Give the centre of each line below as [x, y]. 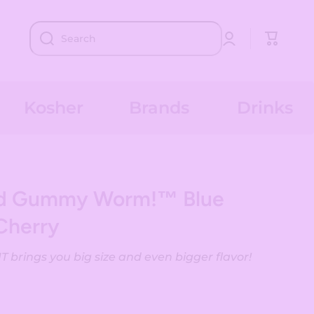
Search [78, 39]
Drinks [265, 107]
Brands [159, 107]
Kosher [54, 107]
